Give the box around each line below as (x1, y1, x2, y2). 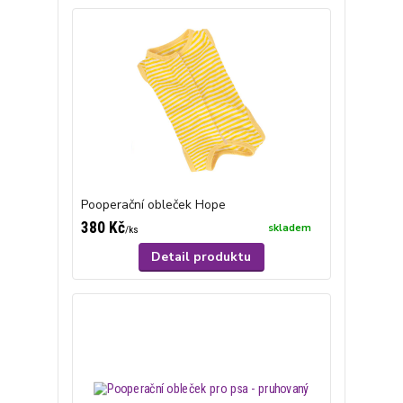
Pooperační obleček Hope (80, 195, 226, 213)
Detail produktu (151, 247, 252, 265)
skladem (268, 220, 312, 235)
